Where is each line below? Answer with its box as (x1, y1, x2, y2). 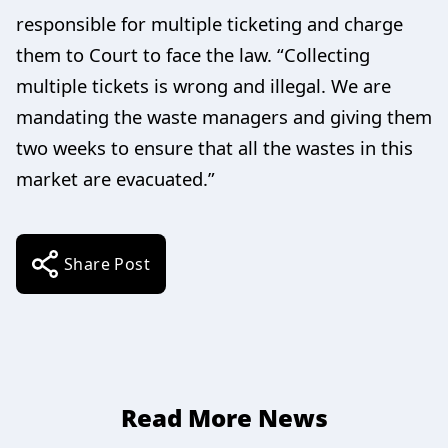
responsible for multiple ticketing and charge (16, 11, 403, 37)
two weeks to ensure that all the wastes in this (16, 135, 413, 161)
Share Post (64, 253, 150, 276)
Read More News (120, 401, 328, 435)
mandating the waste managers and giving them (16, 104, 432, 130)
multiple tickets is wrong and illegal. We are (16, 73, 391, 99)
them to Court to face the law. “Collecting (16, 42, 370, 68)
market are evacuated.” (16, 166, 215, 192)
